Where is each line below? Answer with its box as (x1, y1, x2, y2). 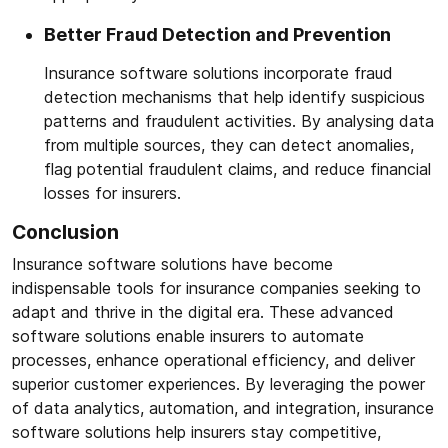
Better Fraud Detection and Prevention (44, 24, 391, 46)
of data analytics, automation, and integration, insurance (12, 398, 434, 419)
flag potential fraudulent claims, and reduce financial (44, 159, 431, 180)
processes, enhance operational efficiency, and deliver (12, 350, 415, 371)
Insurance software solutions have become (12, 254, 333, 275)
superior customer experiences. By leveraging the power (12, 374, 425, 395)
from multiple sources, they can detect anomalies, (44, 135, 414, 156)
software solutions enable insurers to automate (12, 326, 364, 347)
